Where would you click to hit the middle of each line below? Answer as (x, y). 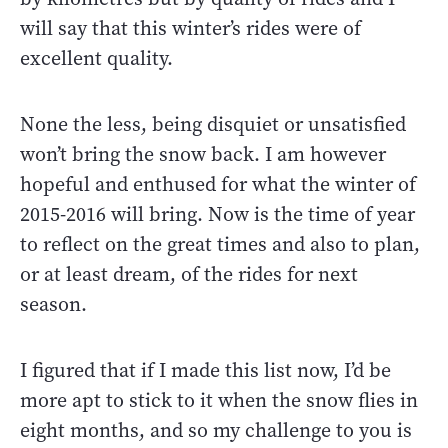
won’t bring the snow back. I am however (203, 154)
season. (56, 304)
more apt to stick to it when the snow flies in (219, 400)
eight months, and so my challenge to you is (216, 430)
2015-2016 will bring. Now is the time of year (217, 214)
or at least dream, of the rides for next (189, 274)
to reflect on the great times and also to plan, (220, 244)
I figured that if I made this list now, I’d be (205, 370)
